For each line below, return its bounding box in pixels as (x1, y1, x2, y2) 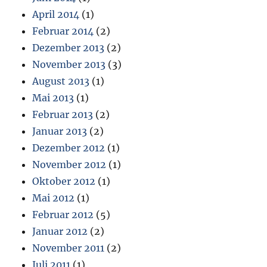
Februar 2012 (32, 209, 94, 221)
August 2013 (32, 75, 90, 88)
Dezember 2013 (32, 42, 105, 54)
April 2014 (32, 8, 80, 21)
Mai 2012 (32, 192, 75, 204)
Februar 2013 (32, 108, 94, 121)
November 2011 (32, 242, 105, 254)
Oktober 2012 (32, 175, 96, 188)
